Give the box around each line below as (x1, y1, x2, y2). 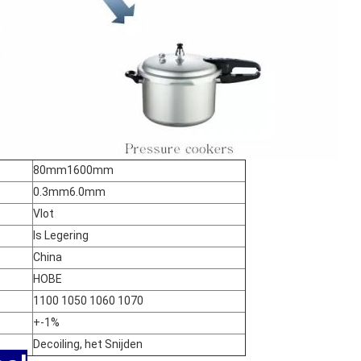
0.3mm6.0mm (33, 185, 106, 198)
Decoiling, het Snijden (33, 338, 143, 351)
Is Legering (33, 229, 89, 242)
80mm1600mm (33, 164, 114, 176)
